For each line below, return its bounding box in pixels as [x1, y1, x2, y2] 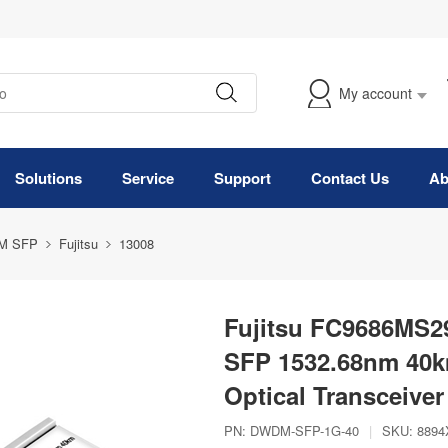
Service [122, 167, 174, 189]
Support [214, 167, 271, 189]
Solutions [15, 167, 82, 189]
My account [339, 83, 412, 103]
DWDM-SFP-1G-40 [250, 421, 359, 440]
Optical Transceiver [224, 378, 444, 412]
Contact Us [311, 167, 389, 189]
